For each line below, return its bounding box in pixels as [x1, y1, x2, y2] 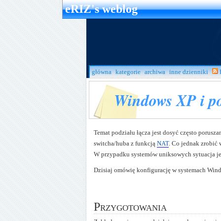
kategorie [115, 68, 141, 75]
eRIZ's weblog [65, 2, 138, 15]
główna [92, 68, 111, 75]
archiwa [145, 68, 165, 75]
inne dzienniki [169, 68, 208, 75]
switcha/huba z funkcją [94, 139, 157, 147]
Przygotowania [94, 200, 167, 213]
